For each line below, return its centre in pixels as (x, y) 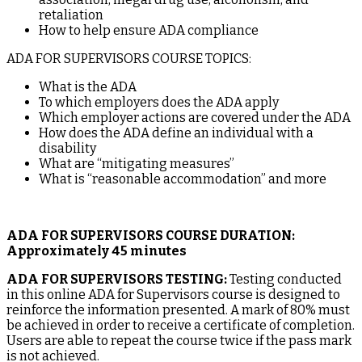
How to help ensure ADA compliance (149, 30)
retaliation (71, 15)
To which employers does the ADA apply (159, 102)
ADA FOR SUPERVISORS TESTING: (117, 279)
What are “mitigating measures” (137, 163)
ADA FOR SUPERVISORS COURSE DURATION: (151, 235)
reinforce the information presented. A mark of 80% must (178, 309)
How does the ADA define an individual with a (176, 133)
